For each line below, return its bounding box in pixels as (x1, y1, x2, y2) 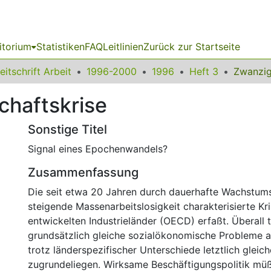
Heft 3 (189, 65, 218, 77)
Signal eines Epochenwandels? (28, 143, 168, 155)
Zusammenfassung (28, 165, 139, 180)
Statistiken (36, 41, 85, 53)
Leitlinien (103, 41, 143, 53)
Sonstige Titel (28, 122, 107, 137)
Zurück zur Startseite (143, 41, 240, 53)
